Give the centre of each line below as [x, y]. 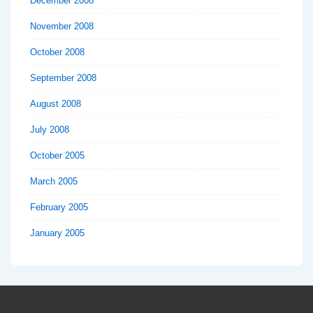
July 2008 [50, 129]
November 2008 [62, 26]
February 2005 [59, 207]
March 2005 [54, 181]
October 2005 [57, 155]
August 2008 [56, 103]
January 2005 [57, 233]
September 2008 [63, 78]
